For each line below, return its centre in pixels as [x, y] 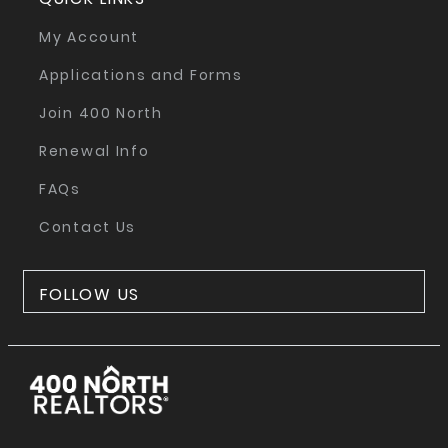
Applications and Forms [141, 75]
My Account [89, 37]
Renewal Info [94, 151]
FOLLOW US [89, 294]
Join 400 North [101, 113]
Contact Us [87, 227]
